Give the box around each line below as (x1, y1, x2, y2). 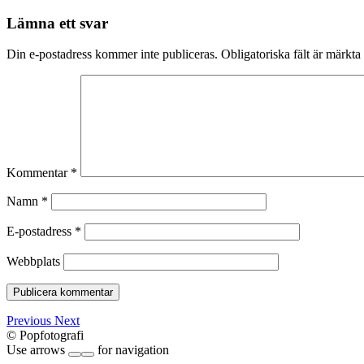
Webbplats (6, 254, 60, 269)
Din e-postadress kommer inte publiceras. (6, 47, 218, 62)
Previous (6, 314, 54, 328)
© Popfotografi (6, 328, 84, 343)
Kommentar (6, 166, 71, 180)
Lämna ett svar (6, 14, 108, 32)
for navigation (94, 343, 169, 357)
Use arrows (6, 343, 68, 357)
